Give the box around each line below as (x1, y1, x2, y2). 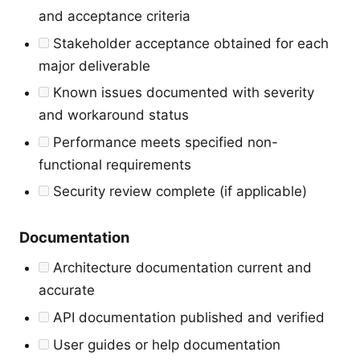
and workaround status (39, 107, 189, 124)
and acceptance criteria (39, 8, 190, 24)
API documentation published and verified (49, 309, 325, 325)
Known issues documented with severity (49, 84, 314, 101)
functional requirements (39, 156, 191, 173)
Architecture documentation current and (49, 260, 312, 276)
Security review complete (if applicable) (49, 183, 307, 200)
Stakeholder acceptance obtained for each (49, 35, 329, 51)
